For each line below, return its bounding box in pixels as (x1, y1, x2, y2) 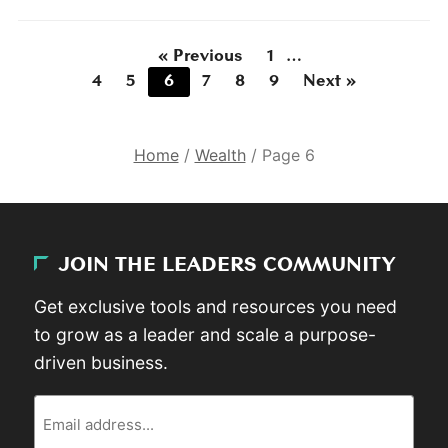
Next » (303, 74, 356, 89)
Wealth (194, 144, 246, 165)
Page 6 (261, 144, 315, 165)
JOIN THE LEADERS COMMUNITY (59, 256, 396, 275)
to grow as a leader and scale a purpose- (34, 324, 377, 346)
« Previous (158, 49, 243, 64)
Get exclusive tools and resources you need (34, 296, 398, 318)
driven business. (34, 352, 169, 374)
